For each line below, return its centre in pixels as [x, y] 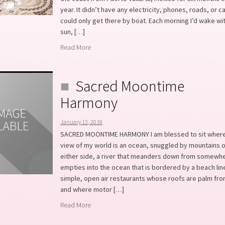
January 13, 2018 [82, 122]
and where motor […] [92, 189]
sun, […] [73, 32]
